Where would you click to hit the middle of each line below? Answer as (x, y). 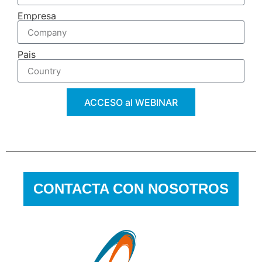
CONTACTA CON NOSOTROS (131, 189)
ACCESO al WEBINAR (131, 102)
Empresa (37, 16)
